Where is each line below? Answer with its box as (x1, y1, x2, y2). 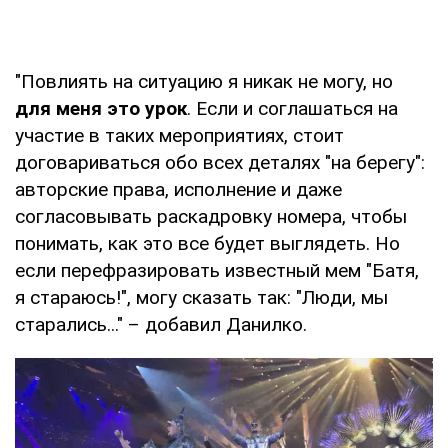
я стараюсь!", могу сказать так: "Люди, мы (15, 285, 388, 309)
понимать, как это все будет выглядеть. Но (15, 231, 400, 255)
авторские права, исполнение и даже (15, 177, 342, 201)
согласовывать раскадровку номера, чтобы (15, 204, 407, 228)
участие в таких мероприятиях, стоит (15, 123, 344, 147)
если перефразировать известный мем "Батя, (15, 258, 419, 282)
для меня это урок (15, 96, 187, 120)
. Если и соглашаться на (187, 96, 398, 120)
